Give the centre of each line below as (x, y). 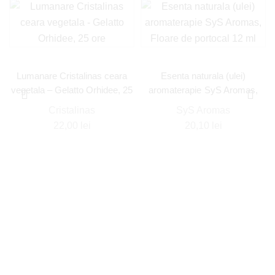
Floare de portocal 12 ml (203, 104)
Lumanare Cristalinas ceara (72, 76)
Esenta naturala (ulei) (203, 76)
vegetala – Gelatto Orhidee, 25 (72, 90)
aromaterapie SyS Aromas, (203, 90)
